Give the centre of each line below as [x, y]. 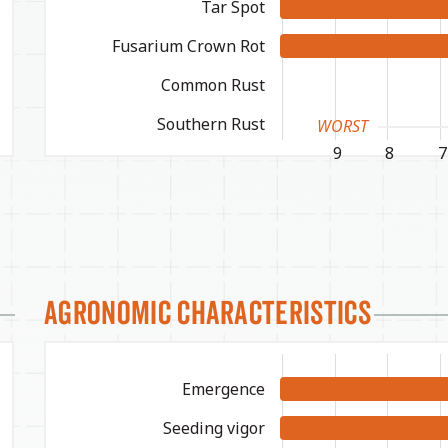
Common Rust [213, 84]
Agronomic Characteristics [207, 312]
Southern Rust [211, 123]
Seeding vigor [214, 427]
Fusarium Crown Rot [188, 45]
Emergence [223, 388]
